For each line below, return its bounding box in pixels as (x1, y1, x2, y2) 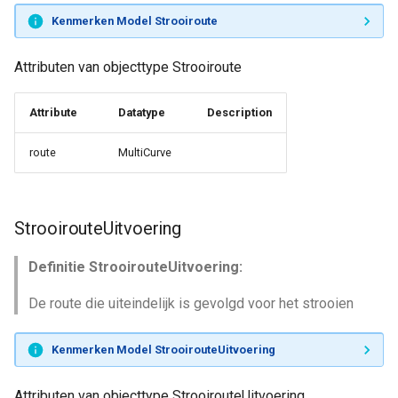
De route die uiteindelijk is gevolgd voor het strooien (28, 295, 354, 312)
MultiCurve (118, 146, 171, 159)
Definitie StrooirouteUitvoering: (28, 259, 243, 275)
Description (207, 106, 272, 119)
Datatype (118, 106, 165, 119)
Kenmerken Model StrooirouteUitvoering (51, 342, 275, 356)
